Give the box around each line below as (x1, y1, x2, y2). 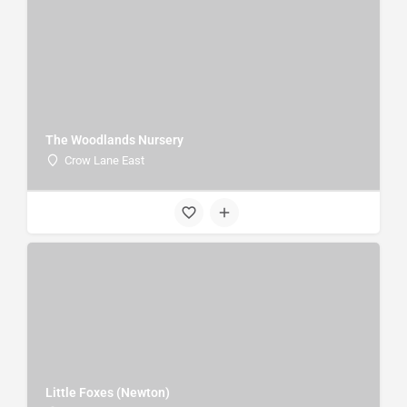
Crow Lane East (65, 153, 144, 167)
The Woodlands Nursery (45, 132, 184, 147)
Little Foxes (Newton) (45, 384, 170, 400)
